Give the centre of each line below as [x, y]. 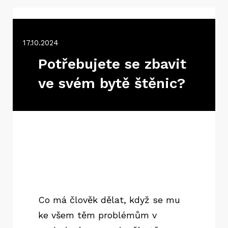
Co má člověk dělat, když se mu [109, 200]
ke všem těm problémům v [97, 215]
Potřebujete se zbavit [112, 64]
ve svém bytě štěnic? [112, 83]
